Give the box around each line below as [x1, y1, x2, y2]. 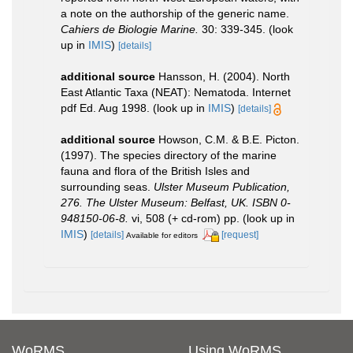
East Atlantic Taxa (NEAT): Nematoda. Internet [61, 85, 291, 98]
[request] [221, 229, 258, 240]
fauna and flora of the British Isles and [61, 164, 250, 177]
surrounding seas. [61, 180, 154, 193]
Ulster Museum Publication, [154, 180, 290, 193]
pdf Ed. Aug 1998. [61, 101, 150, 114]
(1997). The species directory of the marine [61, 148, 277, 162]
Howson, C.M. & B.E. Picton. [158, 132, 299, 146]
